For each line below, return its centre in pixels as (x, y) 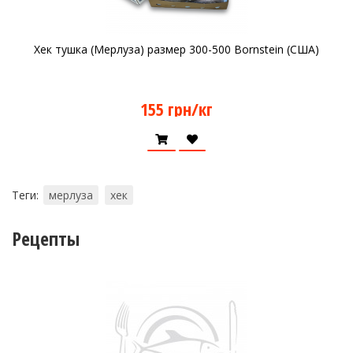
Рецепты (46, 238)
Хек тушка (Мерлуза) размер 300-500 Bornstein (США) (176, 49)
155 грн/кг (176, 109)
